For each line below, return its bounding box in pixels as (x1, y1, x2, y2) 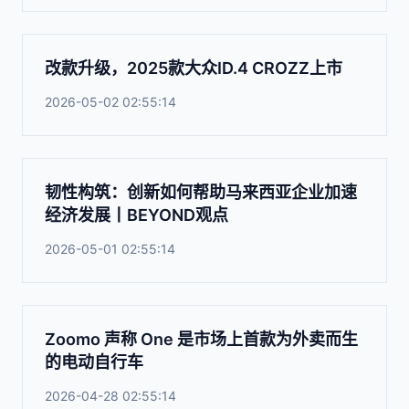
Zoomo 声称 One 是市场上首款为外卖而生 (45, 330, 358, 349)
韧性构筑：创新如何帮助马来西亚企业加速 (45, 183, 357, 202)
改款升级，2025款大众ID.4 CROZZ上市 (45, 58, 342, 78)
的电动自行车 (45, 352, 143, 372)
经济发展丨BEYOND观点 (45, 205, 228, 225)
